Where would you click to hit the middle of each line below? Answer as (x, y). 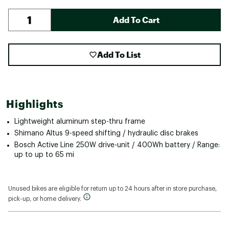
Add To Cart (136, 19)
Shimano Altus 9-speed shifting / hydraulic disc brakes (106, 133)
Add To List (119, 54)
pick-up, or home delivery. (45, 199)
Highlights (35, 104)
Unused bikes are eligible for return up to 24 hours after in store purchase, (112, 188)
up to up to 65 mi (44, 155)
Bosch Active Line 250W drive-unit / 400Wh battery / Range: (117, 145)
